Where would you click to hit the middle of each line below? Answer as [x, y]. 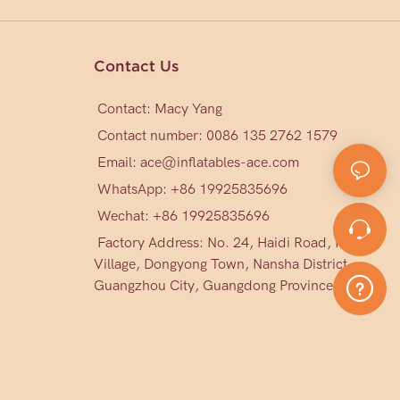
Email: [117, 162]
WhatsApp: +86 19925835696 [190, 189]
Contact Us [136, 66]
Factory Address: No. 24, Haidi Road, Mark [230, 242]
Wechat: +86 [137, 216]
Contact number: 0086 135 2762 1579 [215, 135]
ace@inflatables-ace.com [219, 162]
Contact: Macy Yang [158, 108]
